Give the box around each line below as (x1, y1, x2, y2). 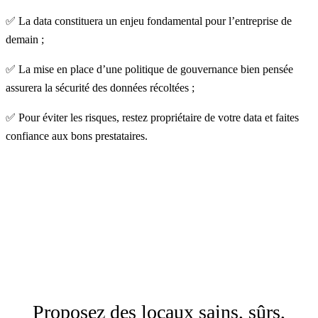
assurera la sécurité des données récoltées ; (6, 82, 194, 94)
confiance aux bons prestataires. (6, 130, 148, 142)
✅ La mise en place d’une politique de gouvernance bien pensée (6, 63, 293, 75)
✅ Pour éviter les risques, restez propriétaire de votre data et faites (6, 111, 299, 124)
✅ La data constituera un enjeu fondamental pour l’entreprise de (6, 15, 292, 27)
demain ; (6, 33, 44, 45)
